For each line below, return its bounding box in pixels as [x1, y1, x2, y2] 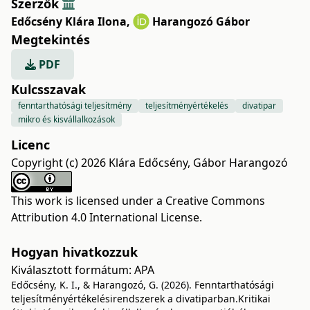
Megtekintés [11, 31, 90, 48]
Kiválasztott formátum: [11, 262, 134, 277]
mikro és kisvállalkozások [18, 113, 115, 125]
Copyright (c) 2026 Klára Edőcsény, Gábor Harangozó [11, 155, 288, 170]
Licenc [11, 136, 50, 153]
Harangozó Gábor [152, 14, 250, 29]
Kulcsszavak [11, 81, 86, 98]
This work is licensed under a [11, 193, 165, 208]
